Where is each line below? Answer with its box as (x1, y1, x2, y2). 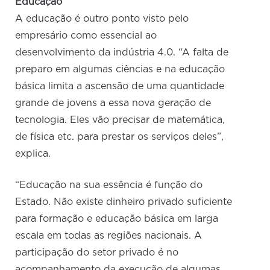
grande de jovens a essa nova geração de (15, 98, 212, 108)
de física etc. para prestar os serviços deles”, (15, 132, 224, 142)
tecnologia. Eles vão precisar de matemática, (15, 115, 225, 125)
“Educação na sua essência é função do (15, 180, 203, 190)
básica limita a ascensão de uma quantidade (15, 81, 225, 92)
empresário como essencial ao (15, 31, 157, 41)
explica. (15, 149, 51, 159)
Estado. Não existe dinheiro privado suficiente (15, 197, 233, 207)
